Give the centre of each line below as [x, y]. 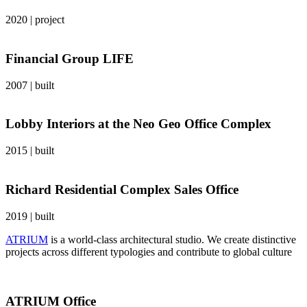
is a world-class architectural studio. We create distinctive [172, 239]
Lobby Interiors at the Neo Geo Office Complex [138, 124]
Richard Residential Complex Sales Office [122, 189]
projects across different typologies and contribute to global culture [149, 251]
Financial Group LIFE [70, 59]
